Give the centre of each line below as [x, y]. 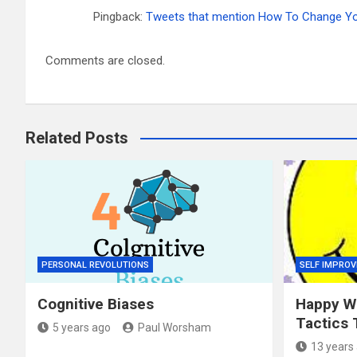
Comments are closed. [105, 60]
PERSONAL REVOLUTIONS [95, 265]
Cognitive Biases [96, 304]
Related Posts [77, 137]
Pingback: [120, 16]
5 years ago [82, 328]
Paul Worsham [175, 328]
